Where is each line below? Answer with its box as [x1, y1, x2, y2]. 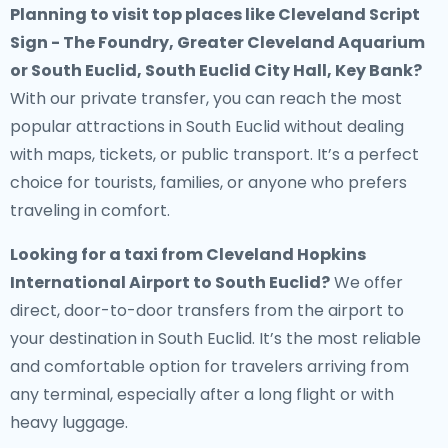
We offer [330, 271, 403, 294]
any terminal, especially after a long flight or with [10, 383, 394, 406]
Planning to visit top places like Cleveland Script [10, 3, 420, 26]
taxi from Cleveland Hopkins [124, 243, 366, 266]
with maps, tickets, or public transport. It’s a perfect [10, 143, 419, 166]
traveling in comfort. [10, 199, 170, 222]
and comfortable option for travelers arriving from [10, 355, 409, 378]
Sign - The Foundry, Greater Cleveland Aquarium [10, 31, 425, 54]
